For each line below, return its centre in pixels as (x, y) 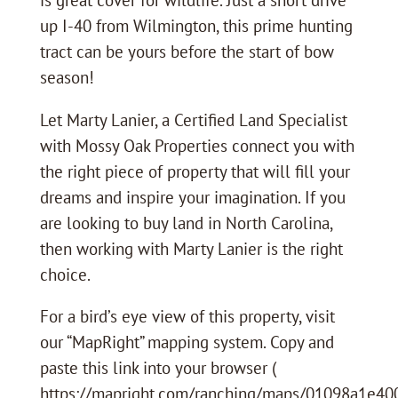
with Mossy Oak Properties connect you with (197, 145)
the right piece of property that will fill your (195, 171)
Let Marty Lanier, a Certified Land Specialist (193, 119)
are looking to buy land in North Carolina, (186, 223)
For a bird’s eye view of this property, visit (187, 317)
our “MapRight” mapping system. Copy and (187, 342)
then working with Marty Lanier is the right (191, 248)
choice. (65, 274)
